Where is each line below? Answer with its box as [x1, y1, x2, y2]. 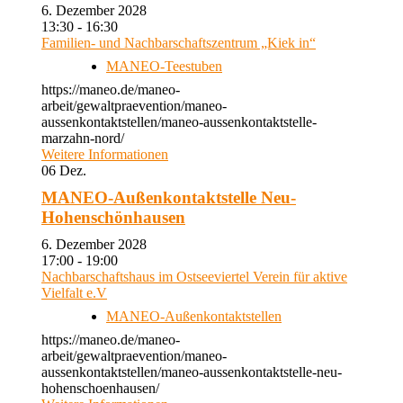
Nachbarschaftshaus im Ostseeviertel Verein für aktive [41, 269, 347, 284]
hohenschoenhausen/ [41, 381, 159, 396]
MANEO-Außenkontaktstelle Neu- [41, 188, 296, 207]
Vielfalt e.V [41, 285, 107, 300]
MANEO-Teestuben [106, 58, 222, 74]
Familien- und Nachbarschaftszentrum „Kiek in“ [41, 35, 316, 50]
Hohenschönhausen [41, 208, 185, 227]
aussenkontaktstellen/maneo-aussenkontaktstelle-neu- [41, 364, 342, 380]
